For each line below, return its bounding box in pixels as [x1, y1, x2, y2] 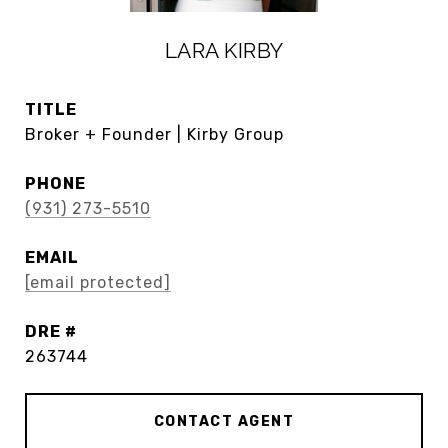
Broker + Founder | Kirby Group [25, 125, 284, 144]
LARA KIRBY [164, 38, 284, 63]
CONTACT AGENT [153, 413, 295, 430]
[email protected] [25, 273, 171, 292]
